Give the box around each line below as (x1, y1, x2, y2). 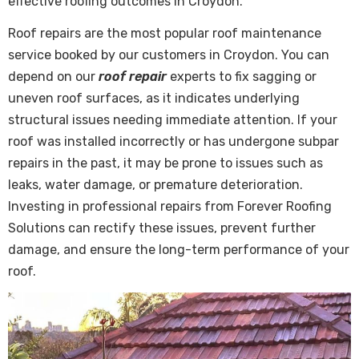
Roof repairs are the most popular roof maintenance (8, 26, 321, 42)
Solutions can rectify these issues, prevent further (8, 220, 316, 236)
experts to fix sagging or (167, 69, 317, 85)
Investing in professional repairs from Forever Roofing (8, 199, 332, 215)
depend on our (8, 69, 99, 85)
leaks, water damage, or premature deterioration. (8, 177, 303, 193)
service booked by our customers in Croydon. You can (8, 47, 329, 63)
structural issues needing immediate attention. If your (8, 112, 337, 128)
